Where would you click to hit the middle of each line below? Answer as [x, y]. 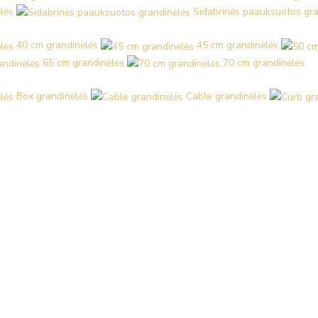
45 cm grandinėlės [237, 45]
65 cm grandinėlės [83, 62]
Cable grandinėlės [226, 96]
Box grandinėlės [52, 96]
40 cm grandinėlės [57, 45]
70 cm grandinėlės [264, 62]
